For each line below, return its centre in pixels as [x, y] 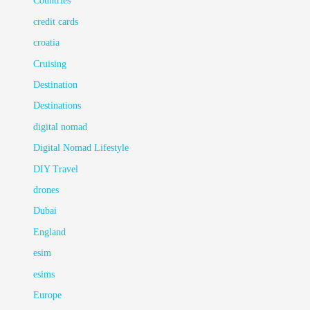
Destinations [57, 106]
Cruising [50, 64]
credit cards [56, 21]
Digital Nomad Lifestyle [81, 148]
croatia [47, 43]
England [50, 232]
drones [46, 190]
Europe [48, 295]
